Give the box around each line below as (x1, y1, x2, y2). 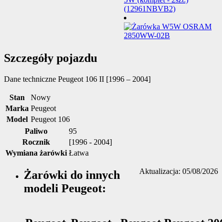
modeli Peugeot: (24, 182, 106, 195)
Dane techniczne (4, 74, 58, 83)
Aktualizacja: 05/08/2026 (139, 166, 218, 175)
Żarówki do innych (24, 168, 120, 182)
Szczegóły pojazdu (4, 51, 97, 64)
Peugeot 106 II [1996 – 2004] (58, 74, 151, 83)
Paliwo (25, 126, 48, 135)
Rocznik (22, 137, 50, 146)
